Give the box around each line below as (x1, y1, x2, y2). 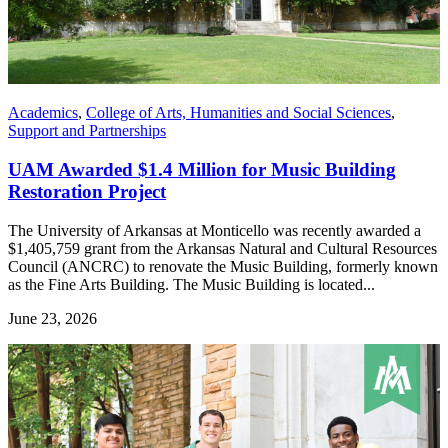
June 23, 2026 (8, 309, 97, 327)
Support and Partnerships (8, 122, 166, 140)
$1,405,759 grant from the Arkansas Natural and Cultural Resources (8, 239, 437, 257)
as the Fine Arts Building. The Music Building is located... (8, 275, 375, 293)
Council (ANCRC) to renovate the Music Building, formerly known (8, 257, 438, 275)
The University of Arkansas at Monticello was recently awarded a (8, 221, 421, 239)
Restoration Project (8, 181, 166, 203)
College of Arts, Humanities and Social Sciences (86, 104, 391, 122)
